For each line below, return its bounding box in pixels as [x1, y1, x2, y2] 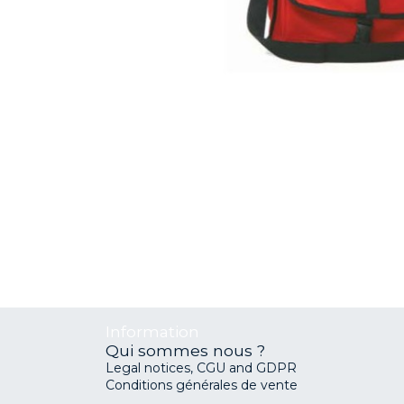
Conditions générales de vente [106, 376, 298, 393]
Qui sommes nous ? [106, 340, 265, 360]
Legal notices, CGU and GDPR [106, 359, 297, 376]
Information [106, 321, 199, 341]
